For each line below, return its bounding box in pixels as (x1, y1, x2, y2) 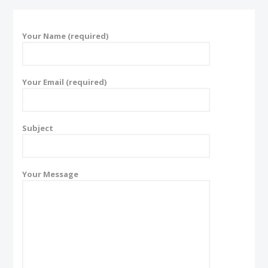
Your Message (22, 169, 79, 179)
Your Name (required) (22, 31, 109, 41)
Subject (22, 123, 54, 133)
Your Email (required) (22, 77, 107, 87)
